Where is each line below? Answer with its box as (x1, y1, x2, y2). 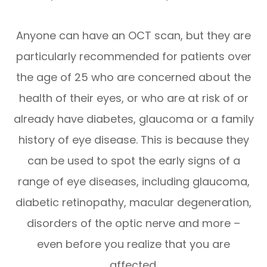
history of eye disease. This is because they (18, 132, 249, 147)
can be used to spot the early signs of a (27, 153, 240, 168)
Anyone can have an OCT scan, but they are (16, 27, 251, 43)
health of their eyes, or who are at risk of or (18, 90, 249, 105)
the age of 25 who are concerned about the (16, 69, 251, 85)
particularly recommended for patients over (15, 48, 252, 64)
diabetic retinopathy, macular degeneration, (15, 194, 252, 210)
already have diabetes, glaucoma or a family (13, 111, 254, 126)
